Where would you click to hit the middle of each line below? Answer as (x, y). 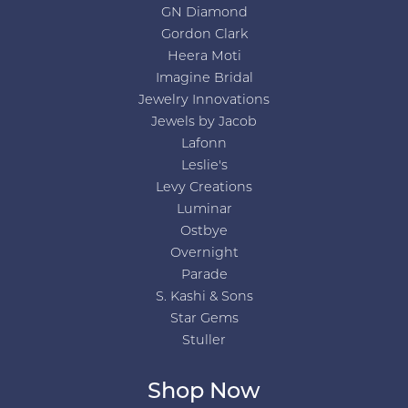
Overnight (204, 254)
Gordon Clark (204, 35)
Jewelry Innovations (204, 101)
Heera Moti (204, 57)
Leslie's (204, 166)
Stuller (204, 341)
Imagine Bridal (204, 79)
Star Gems (204, 319)
